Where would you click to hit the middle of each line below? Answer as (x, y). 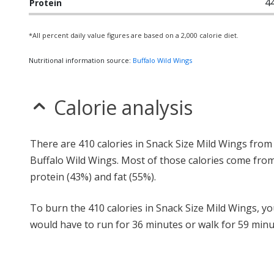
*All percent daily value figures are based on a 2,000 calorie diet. (134, 35)
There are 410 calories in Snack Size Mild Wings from (151, 144)
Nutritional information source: (81, 60)
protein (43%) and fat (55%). (93, 177)
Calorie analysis (123, 107)
